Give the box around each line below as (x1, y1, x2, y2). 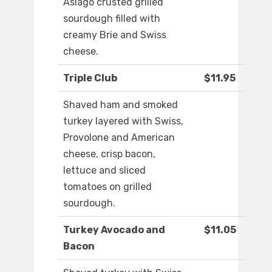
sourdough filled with (63, 13, 160, 25)
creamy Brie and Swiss (63, 29, 166, 41)
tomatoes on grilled (63, 181, 152, 193)
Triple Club (63, 72, 117, 84)
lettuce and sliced (63, 165, 146, 177)
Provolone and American (63, 132, 175, 144)
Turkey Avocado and (63, 224, 165, 236)
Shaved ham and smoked (63, 99, 178, 111)
